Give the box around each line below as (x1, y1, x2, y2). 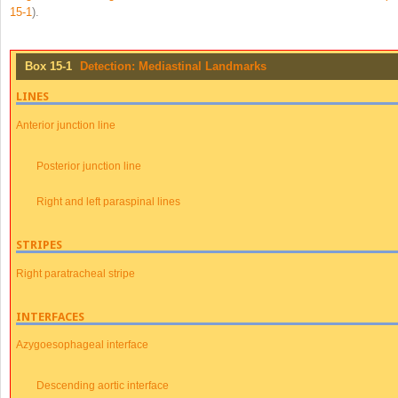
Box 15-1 (24, 60, 72, 74)
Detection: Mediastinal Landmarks (79, 60, 267, 74)
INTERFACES (15, 309, 84, 323)
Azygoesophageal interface (15, 338, 148, 351)
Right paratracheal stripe (15, 267, 135, 279)
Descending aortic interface (36, 379, 170, 392)
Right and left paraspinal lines (36, 195, 181, 207)
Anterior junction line (15, 119, 115, 131)
